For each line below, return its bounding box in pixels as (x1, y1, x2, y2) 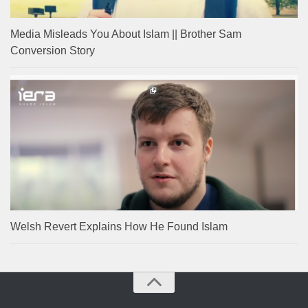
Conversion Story (10, 44, 95, 56)
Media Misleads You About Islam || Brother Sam (10, 27, 241, 40)
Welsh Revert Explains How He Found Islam (10, 220, 228, 232)
